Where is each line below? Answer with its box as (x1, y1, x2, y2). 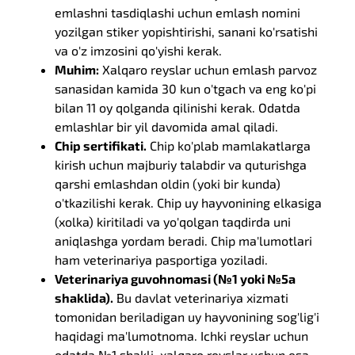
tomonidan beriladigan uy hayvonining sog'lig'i (55, 309, 320, 324)
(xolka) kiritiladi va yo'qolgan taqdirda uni (55, 214, 292, 229)
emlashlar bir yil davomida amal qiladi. (55, 119, 279, 134)
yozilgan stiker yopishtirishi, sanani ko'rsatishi (55, 24, 319, 39)
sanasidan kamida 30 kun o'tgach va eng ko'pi (55, 81, 317, 96)
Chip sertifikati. (55, 138, 147, 153)
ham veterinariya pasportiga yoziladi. (55, 252, 269, 267)
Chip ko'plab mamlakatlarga (147, 138, 311, 153)
